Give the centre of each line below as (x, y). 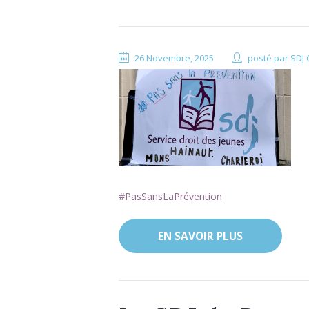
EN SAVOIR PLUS (200, 236)
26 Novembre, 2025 (175, 58)
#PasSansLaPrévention (170, 196)
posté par (269, 58)
